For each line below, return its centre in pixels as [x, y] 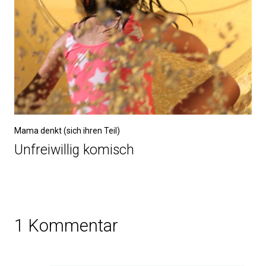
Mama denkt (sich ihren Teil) [67, 130]
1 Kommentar [66, 225]
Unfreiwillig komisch [74, 150]
